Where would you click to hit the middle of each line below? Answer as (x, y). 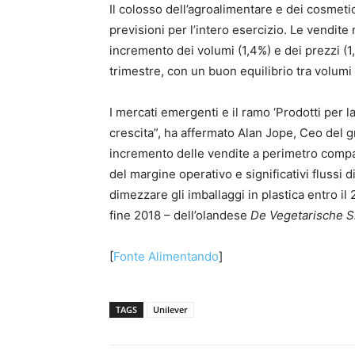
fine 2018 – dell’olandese (180, 215)
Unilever (170, 309)
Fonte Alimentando (166, 256)
